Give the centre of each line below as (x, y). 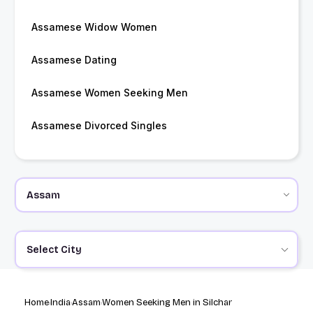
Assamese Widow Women (94, 27)
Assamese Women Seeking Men (110, 93)
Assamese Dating (74, 60)
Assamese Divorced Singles (99, 126)
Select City (54, 249)
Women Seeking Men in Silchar (167, 303)
